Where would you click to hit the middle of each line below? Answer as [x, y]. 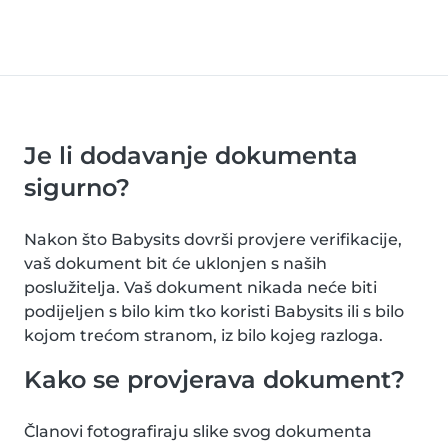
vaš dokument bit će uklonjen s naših [175, 263]
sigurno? [77, 187]
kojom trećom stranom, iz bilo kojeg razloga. [203, 335]
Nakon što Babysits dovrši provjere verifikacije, [213, 239]
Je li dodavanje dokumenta [191, 155]
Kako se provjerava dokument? [214, 379]
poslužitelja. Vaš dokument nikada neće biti [200, 287]
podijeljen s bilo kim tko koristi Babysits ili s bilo [214, 311]
